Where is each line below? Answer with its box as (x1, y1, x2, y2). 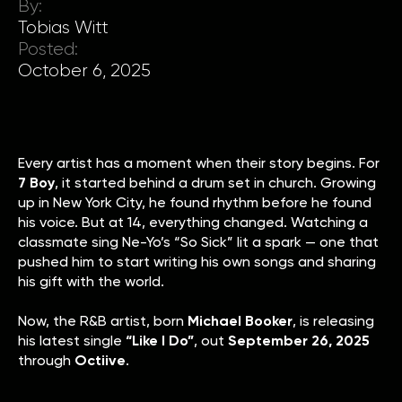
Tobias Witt (18, 16, 109, 38)
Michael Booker (188, 311, 293, 329)
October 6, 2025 (18, 59, 151, 81)
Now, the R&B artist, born (18, 311, 188, 329)
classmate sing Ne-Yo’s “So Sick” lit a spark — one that (18, 232, 379, 250)
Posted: (18, 38, 78, 59)
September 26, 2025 (228, 331, 370, 349)
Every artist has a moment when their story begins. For (18, 153, 380, 171)
